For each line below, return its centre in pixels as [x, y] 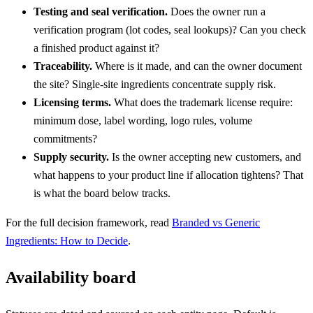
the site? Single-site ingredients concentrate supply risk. [155, 84]
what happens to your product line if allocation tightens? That [168, 175]
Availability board [71, 277]
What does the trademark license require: [202, 102]
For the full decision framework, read [87, 222]
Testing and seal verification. [101, 11]
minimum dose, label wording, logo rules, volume [143, 120]
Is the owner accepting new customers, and [205, 156]
